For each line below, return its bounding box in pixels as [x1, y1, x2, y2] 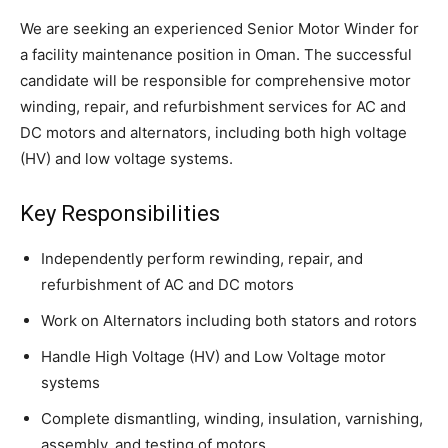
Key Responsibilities [20, 201, 220, 227]
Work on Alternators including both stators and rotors [41, 311, 417, 331]
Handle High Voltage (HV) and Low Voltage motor [41, 347, 386, 367]
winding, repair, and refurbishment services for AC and [20, 97, 406, 117]
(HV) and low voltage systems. [20, 149, 233, 169]
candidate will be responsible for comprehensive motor [20, 71, 411, 91]
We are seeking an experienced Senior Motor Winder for [20, 19, 419, 39]
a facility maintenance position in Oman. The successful [20, 45, 412, 65]
